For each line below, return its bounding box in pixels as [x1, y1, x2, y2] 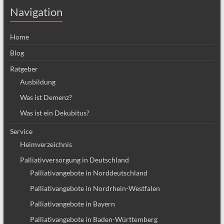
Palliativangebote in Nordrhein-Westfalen [29, 183, 160, 192]
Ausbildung [19, 77, 55, 86]
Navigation [9, 4, 62, 18]
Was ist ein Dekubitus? [19, 108, 89, 117]
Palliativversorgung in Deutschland [19, 155, 129, 164]
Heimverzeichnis [19, 139, 72, 148]
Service [9, 126, 32, 135]
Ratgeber [9, 64, 38, 73]
